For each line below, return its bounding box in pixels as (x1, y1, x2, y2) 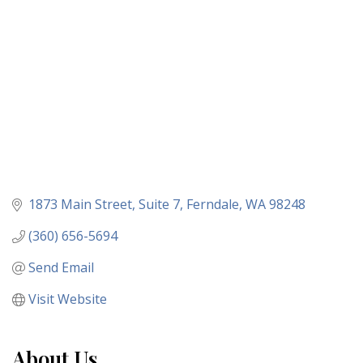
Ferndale (186, 195, 239, 214)
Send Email (28, 258, 94, 277)
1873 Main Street (28, 195, 132, 214)
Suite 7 (139, 195, 180, 214)
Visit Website (28, 290, 107, 309)
